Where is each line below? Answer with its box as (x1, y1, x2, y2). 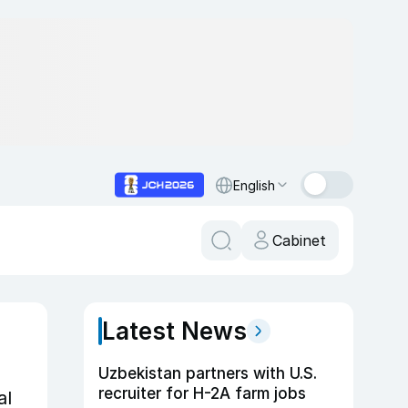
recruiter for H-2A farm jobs (98, 384, 307, 403)
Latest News (102, 317, 247, 345)
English (233, 177, 275, 193)
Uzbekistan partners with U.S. (98, 364, 317, 382)
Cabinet (272, 231, 326, 250)
